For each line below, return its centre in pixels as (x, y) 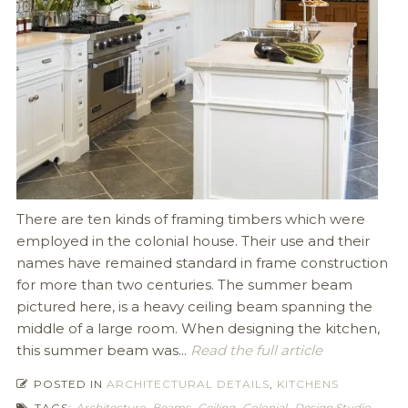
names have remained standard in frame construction (202, 263)
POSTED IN (68, 384)
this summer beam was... (101, 350)
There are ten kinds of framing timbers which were (190, 219)
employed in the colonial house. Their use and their (193, 241)
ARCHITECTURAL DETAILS (188, 384)
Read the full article (254, 350)
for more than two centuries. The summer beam (184, 285)
